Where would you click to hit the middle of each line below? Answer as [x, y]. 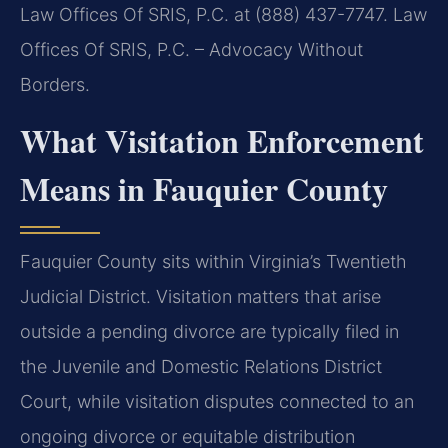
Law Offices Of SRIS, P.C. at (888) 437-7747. [204, 15]
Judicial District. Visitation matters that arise [200, 296]
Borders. [55, 85]
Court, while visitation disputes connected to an [217, 401]
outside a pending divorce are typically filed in [209, 331]
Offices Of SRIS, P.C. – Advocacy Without [191, 50]
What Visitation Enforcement [222, 140]
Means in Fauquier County [204, 188]
